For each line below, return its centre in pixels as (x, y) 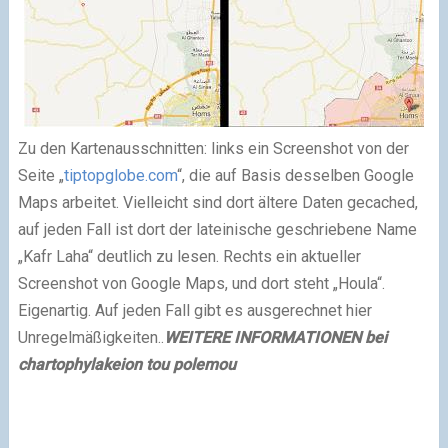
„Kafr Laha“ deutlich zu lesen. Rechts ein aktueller (189, 257)
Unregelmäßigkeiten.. (90, 338)
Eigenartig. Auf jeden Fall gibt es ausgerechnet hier (194, 311)
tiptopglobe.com (120, 176)
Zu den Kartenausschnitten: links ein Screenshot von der (213, 149)
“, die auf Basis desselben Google (295, 176)
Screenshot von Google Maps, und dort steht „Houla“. (201, 284)
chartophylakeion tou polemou (126, 365)
